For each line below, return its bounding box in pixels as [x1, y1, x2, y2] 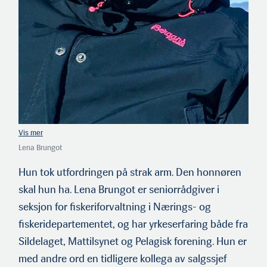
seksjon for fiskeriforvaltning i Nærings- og [18, 200, 211, 214]
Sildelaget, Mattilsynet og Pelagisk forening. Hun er [18, 235, 247, 249]
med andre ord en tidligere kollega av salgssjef [18, 252, 227, 266]
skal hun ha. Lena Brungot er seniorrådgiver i [18, 183, 219, 197]
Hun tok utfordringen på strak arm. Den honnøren [18, 166, 241, 179]
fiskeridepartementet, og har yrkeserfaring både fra [18, 218, 248, 231]
